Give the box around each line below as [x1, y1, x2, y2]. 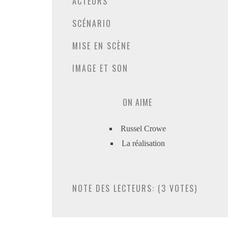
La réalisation [121, 139, 165, 148]
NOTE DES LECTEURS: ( [72, 182, 161, 194]
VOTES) [166, 182, 197, 194]
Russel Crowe [120, 124, 166, 133]
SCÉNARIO [72, 17, 111, 30]
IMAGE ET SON [72, 62, 128, 74]
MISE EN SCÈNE [72, 40, 131, 52]
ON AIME [123, 96, 152, 108]
